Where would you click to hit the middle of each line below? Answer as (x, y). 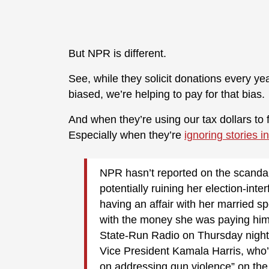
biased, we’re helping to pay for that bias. (167, 95)
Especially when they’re (126, 135)
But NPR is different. (117, 54)
